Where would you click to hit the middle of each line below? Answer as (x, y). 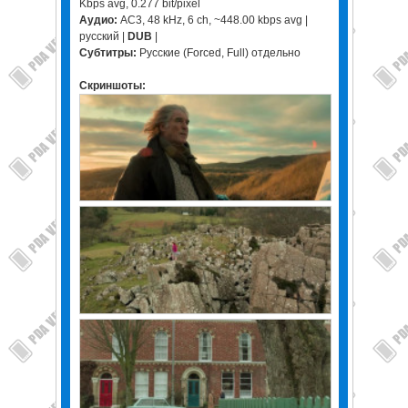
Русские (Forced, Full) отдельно (218, 53)
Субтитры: (107, 53)
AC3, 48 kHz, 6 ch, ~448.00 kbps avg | (212, 20)
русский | (103, 36)
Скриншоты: (112, 86)
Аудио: (98, 20)
